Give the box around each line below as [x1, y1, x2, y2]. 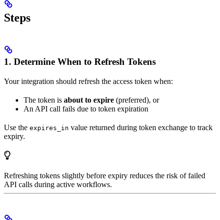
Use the [4, 123, 29, 132]
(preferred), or [114, 95, 159, 104]
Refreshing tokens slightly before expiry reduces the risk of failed [4, 171, 205, 180]
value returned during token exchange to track [69, 123, 213, 132]
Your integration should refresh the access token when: [4, 77, 173, 85]
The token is [24, 95, 64, 104]
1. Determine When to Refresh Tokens [4, 56, 156, 67]
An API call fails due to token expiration [24, 104, 148, 113]
